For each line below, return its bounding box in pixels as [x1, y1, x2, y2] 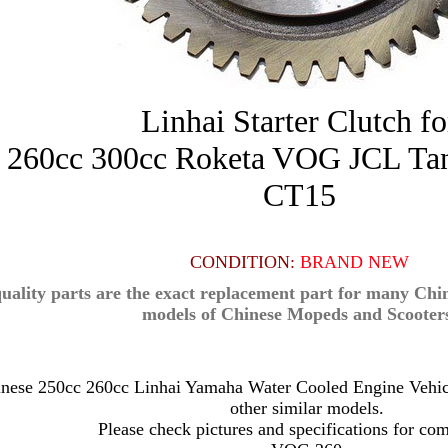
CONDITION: [189, 252, 295, 272]
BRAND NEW [299, 252, 409, 272]
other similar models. [229, 398, 384, 418]
